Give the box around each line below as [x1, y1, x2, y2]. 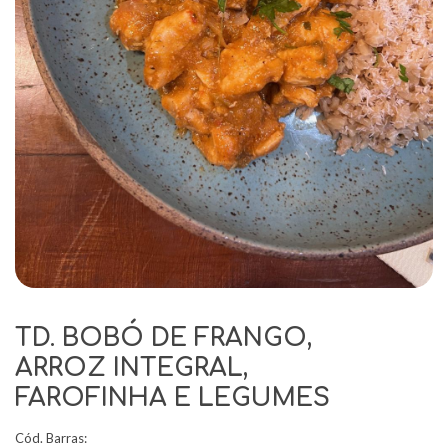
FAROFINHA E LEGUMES [15, 384, 330, 412]
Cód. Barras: [15, 430, 87, 446]
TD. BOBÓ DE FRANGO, [15, 324, 312, 352]
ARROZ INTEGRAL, [15, 354, 248, 382]
